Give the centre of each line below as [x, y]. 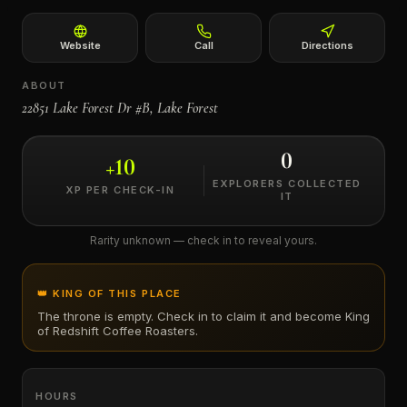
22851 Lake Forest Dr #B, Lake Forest [120, 108]
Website [80, 45]
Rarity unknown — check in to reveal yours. [203, 240]
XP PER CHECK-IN [120, 190]
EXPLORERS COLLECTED [287, 184]
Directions [327, 45]
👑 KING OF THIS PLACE [109, 293]
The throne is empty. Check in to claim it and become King [203, 316]
